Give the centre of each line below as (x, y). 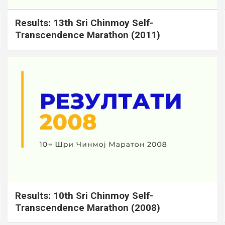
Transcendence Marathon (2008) (88, 207)
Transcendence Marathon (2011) (88, 35)
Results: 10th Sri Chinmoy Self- (84, 195)
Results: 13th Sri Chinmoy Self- (84, 23)
